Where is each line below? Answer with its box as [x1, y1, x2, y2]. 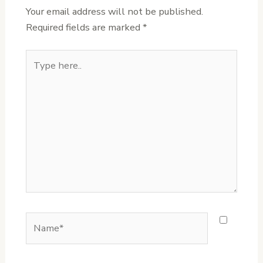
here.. [25, 66, 49, 80]
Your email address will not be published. [25, 5, 203, 19]
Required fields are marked [25, 21, 143, 35]
